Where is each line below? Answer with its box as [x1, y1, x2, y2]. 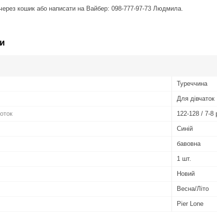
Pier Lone [177, 200, 203, 207]
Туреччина [177, 79, 207, 87]
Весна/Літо [177, 185, 209, 192]
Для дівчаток [177, 94, 215, 102]
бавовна [177, 139, 201, 147]
